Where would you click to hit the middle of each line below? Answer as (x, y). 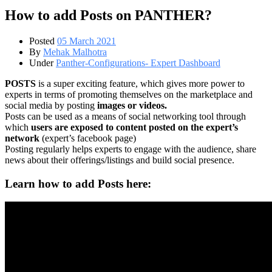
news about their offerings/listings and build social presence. (120, 160)
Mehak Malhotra (75, 52)
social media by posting (50, 105)
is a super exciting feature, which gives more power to (140, 83)
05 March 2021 (87, 41)
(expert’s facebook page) (88, 138)
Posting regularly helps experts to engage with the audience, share (131, 149)
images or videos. (131, 105)
